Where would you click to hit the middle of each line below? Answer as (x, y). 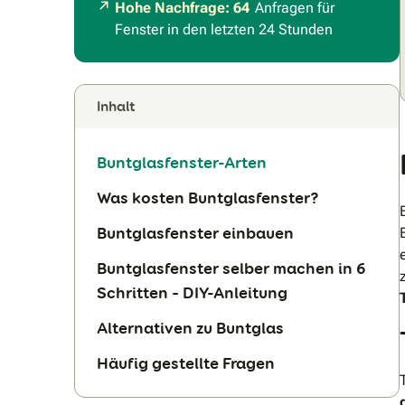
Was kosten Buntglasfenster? (208, 197)
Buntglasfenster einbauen (195, 232)
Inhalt (116, 106)
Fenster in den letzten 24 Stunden (224, 29)
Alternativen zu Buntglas (190, 327)
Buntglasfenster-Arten (182, 162)
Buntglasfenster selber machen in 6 (231, 268)
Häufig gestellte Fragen (186, 363)
